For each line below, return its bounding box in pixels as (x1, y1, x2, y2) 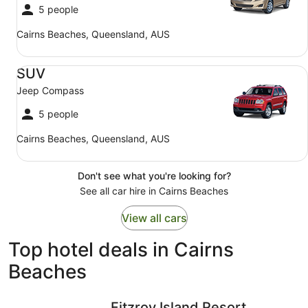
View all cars (121, 211, 187, 225)
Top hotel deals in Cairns (8, 238, 234, 261)
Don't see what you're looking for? (77, 170, 231, 181)
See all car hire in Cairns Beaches (80, 185, 228, 197)
